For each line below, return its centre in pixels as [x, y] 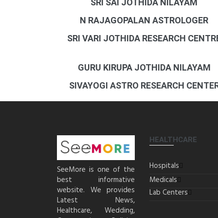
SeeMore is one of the [96, 170]
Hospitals [164, 166]
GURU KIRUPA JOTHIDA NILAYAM [144, 67]
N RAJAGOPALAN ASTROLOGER [144, 20]
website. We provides [96, 190]
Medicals [163, 180]
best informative [96, 180]
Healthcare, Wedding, [96, 210]
